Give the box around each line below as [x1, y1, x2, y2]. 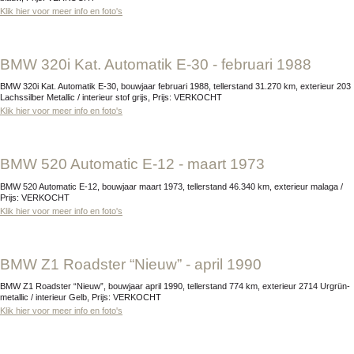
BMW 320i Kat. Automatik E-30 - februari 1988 [10, 55, 311, 73]
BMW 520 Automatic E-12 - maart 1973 [10, 156, 265, 173]
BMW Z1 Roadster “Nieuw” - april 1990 [10, 255, 262, 273]
